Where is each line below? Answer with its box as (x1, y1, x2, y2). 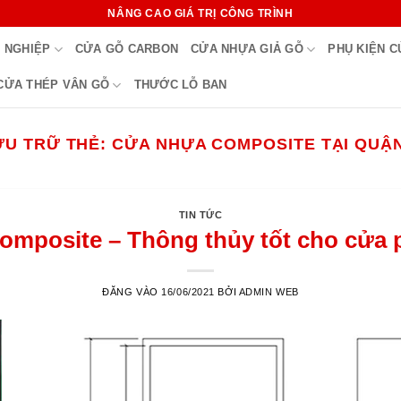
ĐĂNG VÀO (102, 286, 162, 297)
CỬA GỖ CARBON (74, 42, 179, 55)
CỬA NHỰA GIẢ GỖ (191, 42, 303, 55)
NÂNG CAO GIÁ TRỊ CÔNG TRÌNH (107, 6, 294, 20)
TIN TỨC (178, 209, 223, 221)
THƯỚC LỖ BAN (133, 78, 227, 91)
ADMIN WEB (238, 286, 299, 297)
